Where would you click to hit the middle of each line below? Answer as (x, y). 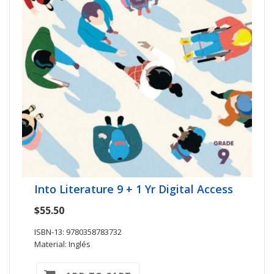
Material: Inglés (62, 244)
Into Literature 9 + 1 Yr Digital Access (134, 189)
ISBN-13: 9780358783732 (78, 231)
